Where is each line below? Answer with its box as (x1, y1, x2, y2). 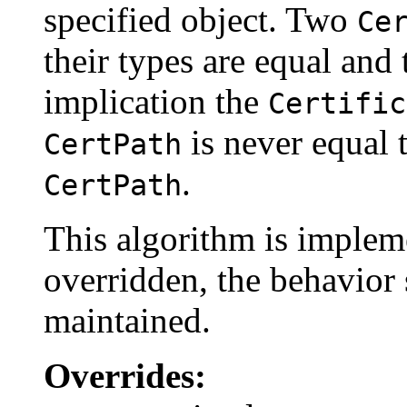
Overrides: (44, 355, 206, 395)
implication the (44, 81, 268, 121)
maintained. (44, 300, 211, 340)
